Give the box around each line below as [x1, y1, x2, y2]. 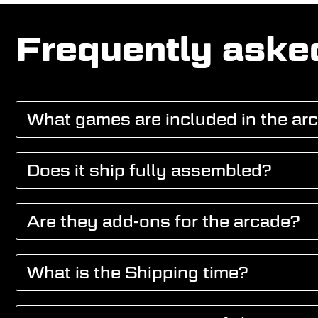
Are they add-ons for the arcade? [26, 212, 300, 231]
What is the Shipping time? [26, 263, 248, 282]
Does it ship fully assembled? [26, 160, 271, 180]
